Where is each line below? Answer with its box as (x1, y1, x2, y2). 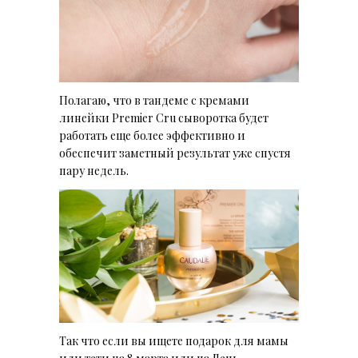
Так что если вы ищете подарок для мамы (59, 332, 288, 348)
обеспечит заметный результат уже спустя (59, 145, 291, 161)
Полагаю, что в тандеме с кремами (59, 93, 249, 109)
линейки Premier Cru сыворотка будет (59, 110, 268, 126)
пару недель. (59, 163, 131, 179)
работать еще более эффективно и (59, 128, 245, 144)
